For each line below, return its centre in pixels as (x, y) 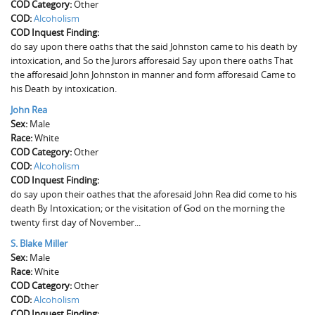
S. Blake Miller (39, 243)
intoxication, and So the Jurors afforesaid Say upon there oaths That (152, 60)
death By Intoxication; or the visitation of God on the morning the (148, 208)
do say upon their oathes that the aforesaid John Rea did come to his (154, 194)
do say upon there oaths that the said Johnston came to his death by (154, 46)
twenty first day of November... (76, 222)
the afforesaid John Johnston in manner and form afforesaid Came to (153, 75)
